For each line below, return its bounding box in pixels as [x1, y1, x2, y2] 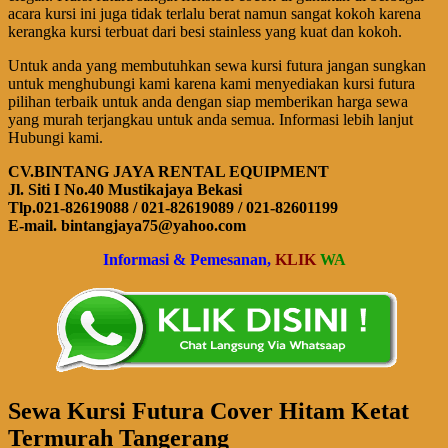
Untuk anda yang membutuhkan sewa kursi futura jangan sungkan [8, 57, 426, 75]
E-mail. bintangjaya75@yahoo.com [8, 217, 246, 235]
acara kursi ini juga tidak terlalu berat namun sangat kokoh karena [8, 5, 421, 23]
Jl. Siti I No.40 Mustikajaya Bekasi [8, 181, 242, 199]
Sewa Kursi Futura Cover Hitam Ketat [8, 398, 409, 425]
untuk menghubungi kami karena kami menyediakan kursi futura [8, 75, 415, 93]
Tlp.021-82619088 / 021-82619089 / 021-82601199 [8, 199, 338, 217]
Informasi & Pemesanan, [102, 251, 275, 269]
